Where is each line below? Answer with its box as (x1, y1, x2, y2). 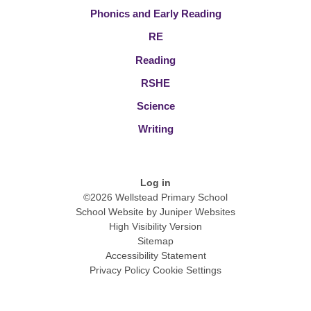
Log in (140, 176, 171, 188)
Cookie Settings (153, 264, 221, 276)
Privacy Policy (90, 264, 150, 276)
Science (136, 100, 175, 112)
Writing (137, 123, 174, 135)
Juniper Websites (160, 205, 235, 217)
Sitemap (137, 235, 174, 246)
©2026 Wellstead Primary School (83, 191, 228, 203)
